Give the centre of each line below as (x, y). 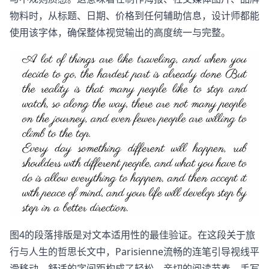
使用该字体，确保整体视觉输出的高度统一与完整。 (120, 32)
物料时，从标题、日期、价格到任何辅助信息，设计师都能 (134, 15)
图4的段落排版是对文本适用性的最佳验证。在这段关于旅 (132, 235)
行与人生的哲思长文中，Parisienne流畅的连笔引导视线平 (134, 252)
